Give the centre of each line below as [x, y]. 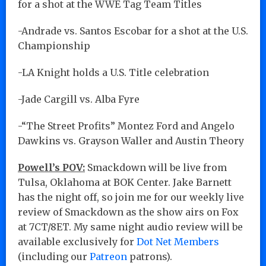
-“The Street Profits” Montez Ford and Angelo [126, 126]
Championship [54, 45]
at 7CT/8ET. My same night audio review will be [130, 227]
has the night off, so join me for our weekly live [131, 197]
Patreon [108, 256]
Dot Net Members [178, 241]
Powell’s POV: [51, 167]
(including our [54, 256]
